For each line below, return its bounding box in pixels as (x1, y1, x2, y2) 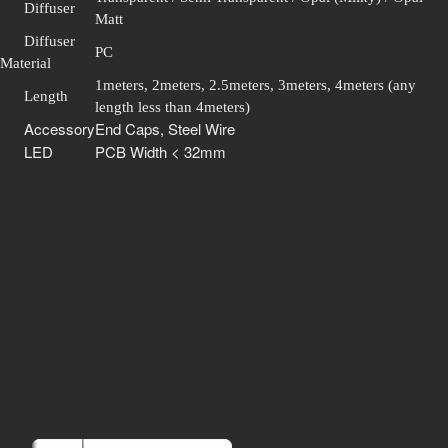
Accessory (24, 118, 95, 140)
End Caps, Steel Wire (95, 118, 235, 140)
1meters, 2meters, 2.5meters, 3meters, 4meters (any (95, 77, 416, 94)
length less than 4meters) (95, 99, 250, 116)
